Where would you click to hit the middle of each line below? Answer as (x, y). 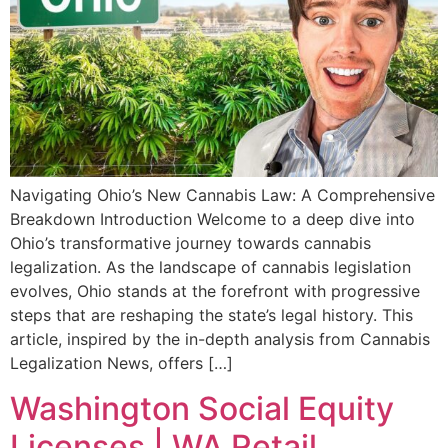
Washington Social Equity (202, 408)
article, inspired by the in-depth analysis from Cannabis (220, 339)
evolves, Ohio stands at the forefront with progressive (215, 291)
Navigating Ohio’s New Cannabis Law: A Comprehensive (222, 195)
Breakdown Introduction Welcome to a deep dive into (212, 219)
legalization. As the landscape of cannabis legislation (210, 267)
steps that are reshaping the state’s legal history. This (211, 315)
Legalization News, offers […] (121, 363)
